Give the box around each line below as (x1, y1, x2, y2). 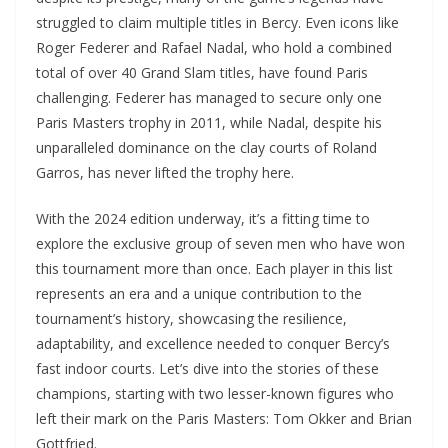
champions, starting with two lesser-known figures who (36, 384, 394, 404)
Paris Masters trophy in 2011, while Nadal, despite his (36, 113, 382, 133)
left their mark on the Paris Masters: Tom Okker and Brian (36, 409, 412, 429)
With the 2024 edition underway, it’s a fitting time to (36, 209, 370, 229)
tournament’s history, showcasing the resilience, (36, 309, 347, 329)
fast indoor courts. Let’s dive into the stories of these (36, 359, 379, 379)
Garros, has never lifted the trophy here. (36, 163, 294, 183)
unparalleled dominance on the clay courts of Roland (36, 138, 377, 158)
